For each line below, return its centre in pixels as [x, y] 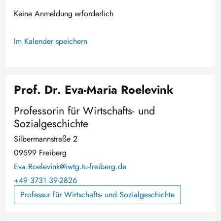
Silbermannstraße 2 [46, 139]
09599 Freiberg [40, 152]
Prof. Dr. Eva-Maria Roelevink [94, 90]
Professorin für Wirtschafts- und [84, 110]
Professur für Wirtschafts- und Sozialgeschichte [97, 194]
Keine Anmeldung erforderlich [64, 13]
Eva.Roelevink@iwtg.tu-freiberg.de [70, 166]
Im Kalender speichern [51, 41]
